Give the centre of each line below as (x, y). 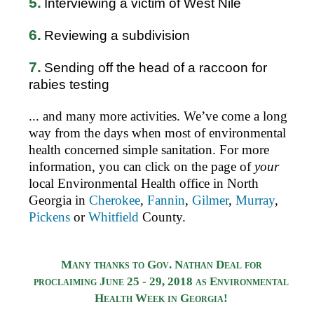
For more (242, 149)
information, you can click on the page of (141, 166)
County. (162, 217)
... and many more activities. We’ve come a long (158, 116)
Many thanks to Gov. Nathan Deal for (161, 265)
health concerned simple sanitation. (122, 149)
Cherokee (114, 200)
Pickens (49, 217)
